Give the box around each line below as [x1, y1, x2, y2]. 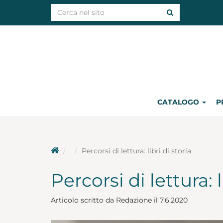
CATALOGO [157, 98, 201, 107]
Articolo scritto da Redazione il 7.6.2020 [51, 196, 188, 205]
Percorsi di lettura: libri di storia [82, 146, 191, 155]
